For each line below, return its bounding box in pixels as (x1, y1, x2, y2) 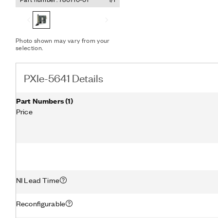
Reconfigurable (16, 198, 66, 208)
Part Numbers (16, 95, 64, 106)
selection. (16, 43, 43, 52)
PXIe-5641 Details (24, 71, 103, 84)
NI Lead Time (16, 175, 59, 185)
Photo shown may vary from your (16, 36, 110, 45)
